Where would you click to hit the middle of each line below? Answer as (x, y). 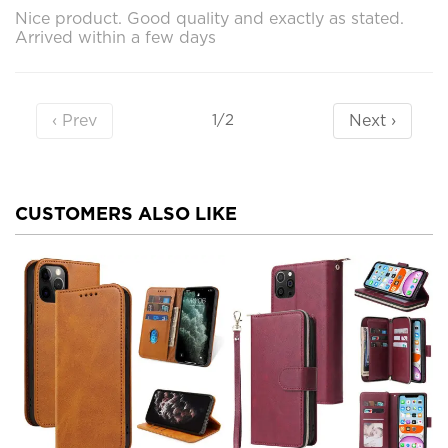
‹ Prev (74, 120)
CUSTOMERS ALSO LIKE (126, 213)
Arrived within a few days (115, 37)
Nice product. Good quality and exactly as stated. (209, 18)
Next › (373, 120)
